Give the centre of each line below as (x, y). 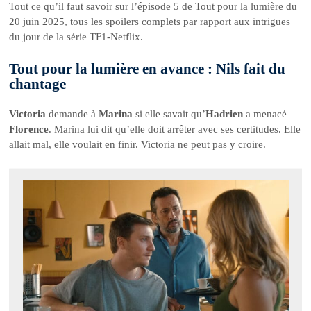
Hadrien (225, 114)
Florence (29, 129)
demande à (73, 114)
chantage (38, 84)
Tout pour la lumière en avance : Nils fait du (148, 69)
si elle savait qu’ (169, 114)
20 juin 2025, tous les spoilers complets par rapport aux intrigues (150, 21)
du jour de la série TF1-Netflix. (76, 36)
